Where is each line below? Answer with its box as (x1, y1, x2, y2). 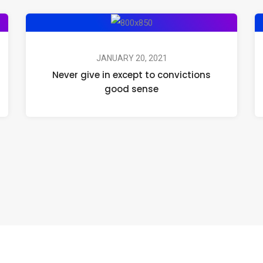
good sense (104, 83, 159, 96)
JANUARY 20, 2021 (96, 53, 167, 63)
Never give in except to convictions (52, 69, 211, 82)
